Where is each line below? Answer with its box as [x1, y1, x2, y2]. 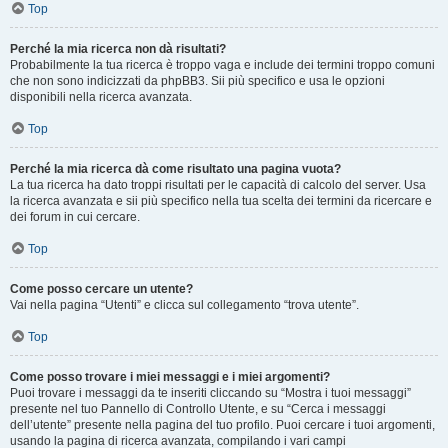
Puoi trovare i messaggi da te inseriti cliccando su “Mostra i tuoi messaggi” [10, 386, 411, 400]
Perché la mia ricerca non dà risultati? [10, 42, 226, 56]
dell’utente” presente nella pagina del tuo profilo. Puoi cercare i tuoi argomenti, [10, 418, 435, 432]
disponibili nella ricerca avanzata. [10, 90, 192, 104]
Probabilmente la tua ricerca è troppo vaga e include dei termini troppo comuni [10, 58, 435, 72]
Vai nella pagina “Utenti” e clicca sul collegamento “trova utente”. [10, 298, 359, 312]
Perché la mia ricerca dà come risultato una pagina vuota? [10, 162, 341, 176]
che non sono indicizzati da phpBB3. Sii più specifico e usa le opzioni [10, 74, 385, 88]
